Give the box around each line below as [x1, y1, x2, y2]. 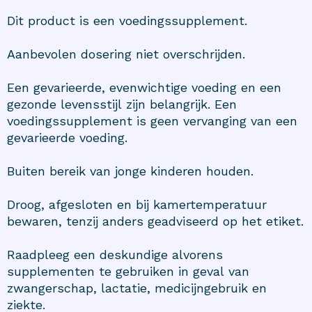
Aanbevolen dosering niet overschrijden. [7, 47, 245, 62]
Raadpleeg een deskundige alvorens [7, 247, 223, 263]
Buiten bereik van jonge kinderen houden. [7, 164, 253, 179]
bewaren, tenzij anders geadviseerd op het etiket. [7, 214, 304, 229]
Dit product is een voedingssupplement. [7, 13, 247, 29]
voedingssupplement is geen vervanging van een [7, 114, 297, 129]
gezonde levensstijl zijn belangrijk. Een [7, 97, 237, 112]
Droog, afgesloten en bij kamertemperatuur [7, 197, 267, 212]
